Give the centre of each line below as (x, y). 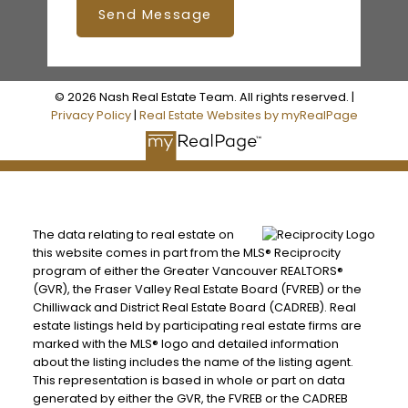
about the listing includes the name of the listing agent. (193, 362)
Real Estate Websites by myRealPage (248, 115)
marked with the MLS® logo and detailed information (185, 343)
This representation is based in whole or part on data (189, 380)
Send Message (155, 15)
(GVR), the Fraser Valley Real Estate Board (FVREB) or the (197, 289)
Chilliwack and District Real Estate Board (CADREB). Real (194, 307)
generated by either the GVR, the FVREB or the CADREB (190, 398)
